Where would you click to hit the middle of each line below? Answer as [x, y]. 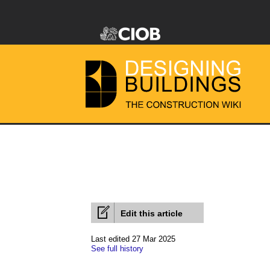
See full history [117, 249]
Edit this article [152, 213]
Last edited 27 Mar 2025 [133, 239]
